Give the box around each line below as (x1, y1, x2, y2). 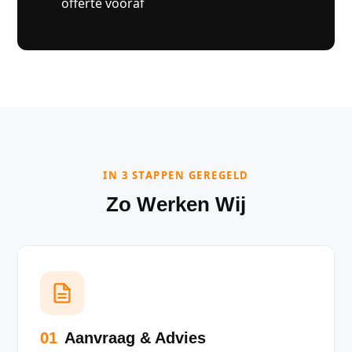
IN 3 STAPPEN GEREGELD (103, 168, 249, 182)
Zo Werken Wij (106, 192, 246, 216)
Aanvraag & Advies (60, 329, 206, 346)
